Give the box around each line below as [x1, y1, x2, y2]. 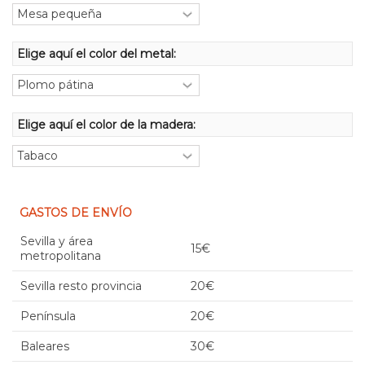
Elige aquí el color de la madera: [17, 117, 199, 132]
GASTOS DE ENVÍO [20, 204, 132, 220]
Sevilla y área [20, 233, 93, 248]
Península [20, 308, 76, 323]
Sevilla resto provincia [20, 278, 142, 293]
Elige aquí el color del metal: [17, 46, 179, 61]
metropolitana [20, 248, 101, 263]
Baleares [20, 338, 69, 354]
